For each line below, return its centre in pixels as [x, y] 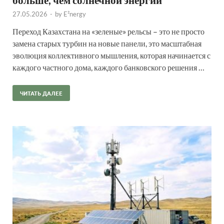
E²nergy [75, 14]
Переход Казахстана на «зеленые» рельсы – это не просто [108, 31]
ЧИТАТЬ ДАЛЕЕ [41, 93]
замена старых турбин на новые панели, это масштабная [107, 43]
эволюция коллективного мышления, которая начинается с [111, 55]
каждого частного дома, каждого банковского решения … [108, 67]
